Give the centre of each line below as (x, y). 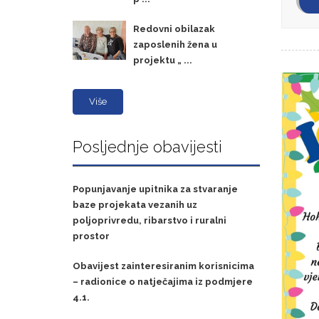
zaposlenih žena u (175, 45)
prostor (91, 236)
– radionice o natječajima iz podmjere (163, 282)
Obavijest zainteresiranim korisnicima (163, 266)
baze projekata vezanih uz (135, 205)
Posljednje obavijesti (147, 147)
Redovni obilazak (174, 29)
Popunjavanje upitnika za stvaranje (155, 189)
